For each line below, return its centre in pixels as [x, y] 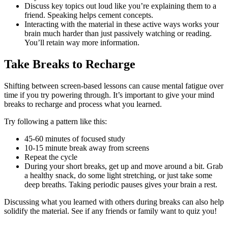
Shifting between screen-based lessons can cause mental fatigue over [114, 85]
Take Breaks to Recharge [70, 64]
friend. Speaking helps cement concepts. [89, 15]
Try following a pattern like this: [55, 121]
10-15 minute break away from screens [87, 148]
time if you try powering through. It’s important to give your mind [109, 95]
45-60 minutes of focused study [75, 138]
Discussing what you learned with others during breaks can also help [114, 202]
